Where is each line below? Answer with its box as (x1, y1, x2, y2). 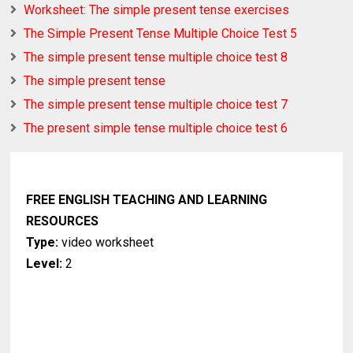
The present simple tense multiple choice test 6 (24, 121, 288, 136)
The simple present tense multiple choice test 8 (24, 50, 288, 65)
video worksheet (58, 235, 154, 251)
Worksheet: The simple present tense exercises (24, 2, 290, 18)
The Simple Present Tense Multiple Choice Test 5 (24, 26, 298, 42)
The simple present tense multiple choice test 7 (24, 97, 288, 113)
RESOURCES (26, 214, 99, 229)
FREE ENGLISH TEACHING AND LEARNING (26, 192, 268, 208)
